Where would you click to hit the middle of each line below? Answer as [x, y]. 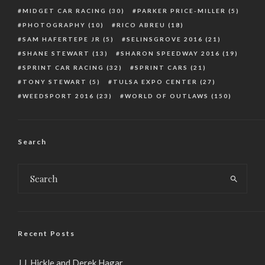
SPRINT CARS [161, 67]
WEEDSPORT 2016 [58, 96]
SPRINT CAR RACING [63, 67]
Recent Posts [46, 233]
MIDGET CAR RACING [64, 11]
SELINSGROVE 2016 [165, 39]
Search [32, 142]
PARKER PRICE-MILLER [182, 11]
